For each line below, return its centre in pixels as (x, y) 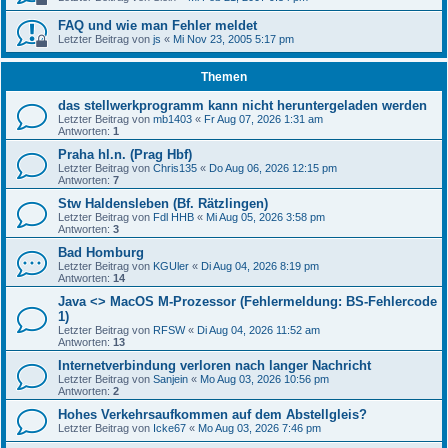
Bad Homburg (101, 252)
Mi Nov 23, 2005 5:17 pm (233, 39)
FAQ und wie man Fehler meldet (157, 25)
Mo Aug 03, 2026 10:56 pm (264, 379)
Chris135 (175, 168)
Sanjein (170, 379)
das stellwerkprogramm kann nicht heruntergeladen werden (242, 105)
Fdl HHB (173, 217)
